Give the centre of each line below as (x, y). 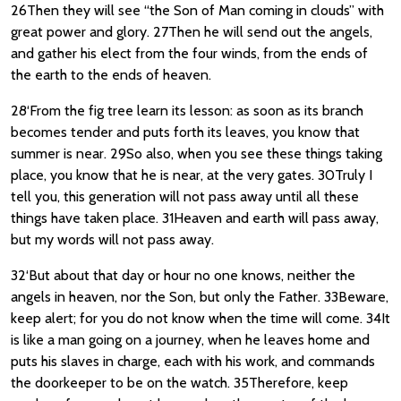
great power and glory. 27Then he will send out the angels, (192, 32)
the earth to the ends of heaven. (111, 75)
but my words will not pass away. (112, 239)
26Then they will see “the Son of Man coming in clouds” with (197, 10)
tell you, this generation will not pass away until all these (185, 196)
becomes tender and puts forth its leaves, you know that (185, 132)
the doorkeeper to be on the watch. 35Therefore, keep (179, 383)
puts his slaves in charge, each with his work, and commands (193, 361)
